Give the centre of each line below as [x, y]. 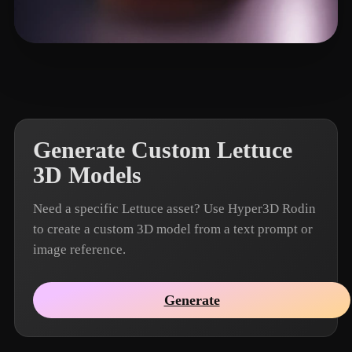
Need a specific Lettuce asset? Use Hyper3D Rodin [174, 209]
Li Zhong [77, 69]
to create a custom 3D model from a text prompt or [173, 229]
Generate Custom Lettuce [163, 150]
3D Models [87, 175]
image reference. [79, 249]
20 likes [121, 69]
